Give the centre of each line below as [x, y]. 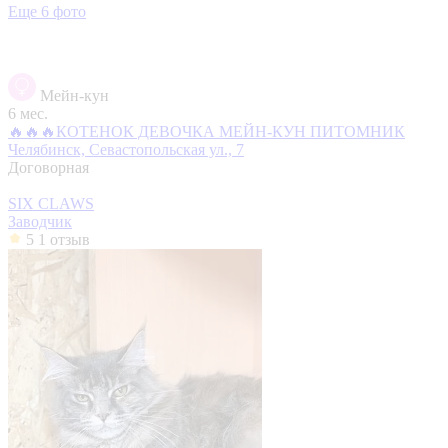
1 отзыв [64, 239]
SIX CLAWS [51, 203]
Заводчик [40, 221]
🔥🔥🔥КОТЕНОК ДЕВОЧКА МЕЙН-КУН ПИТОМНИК [206, 131]
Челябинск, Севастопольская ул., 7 [126, 149]
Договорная [48, 167]
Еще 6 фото [47, 11]
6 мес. [28, 113]
